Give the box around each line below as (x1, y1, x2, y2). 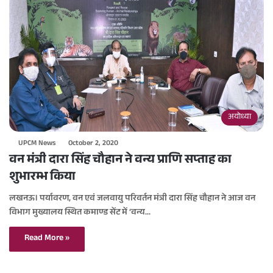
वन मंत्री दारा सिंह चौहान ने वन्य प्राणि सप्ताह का (9, 151, 232, 172)
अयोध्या (228, 111, 251, 125)
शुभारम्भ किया (9, 168, 76, 189)
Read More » (24, 232, 69, 247)
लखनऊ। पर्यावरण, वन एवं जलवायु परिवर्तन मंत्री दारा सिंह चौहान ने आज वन (9, 192, 255, 207)
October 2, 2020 (68, 138, 118, 151)
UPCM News (18, 138, 55, 151)
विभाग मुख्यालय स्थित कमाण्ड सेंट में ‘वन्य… (9, 206, 151, 221)
